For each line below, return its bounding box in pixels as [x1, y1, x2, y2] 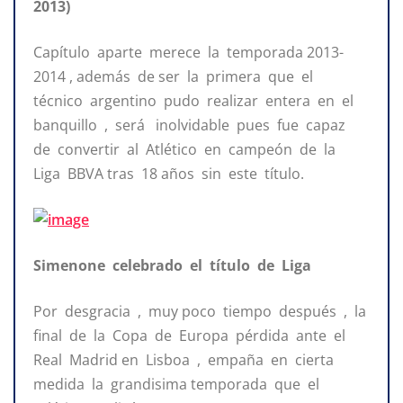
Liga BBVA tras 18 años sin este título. [33, 164, 304, 184]
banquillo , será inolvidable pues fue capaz [33, 115, 349, 136]
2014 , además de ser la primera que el [33, 67, 317, 87]
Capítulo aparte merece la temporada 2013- [33, 42, 344, 63]
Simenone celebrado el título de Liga [33, 255, 315, 276]
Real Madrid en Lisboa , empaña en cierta [33, 350, 337, 371]
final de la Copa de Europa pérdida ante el [33, 326, 349, 346]
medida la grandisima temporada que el [33, 374, 323, 395]
